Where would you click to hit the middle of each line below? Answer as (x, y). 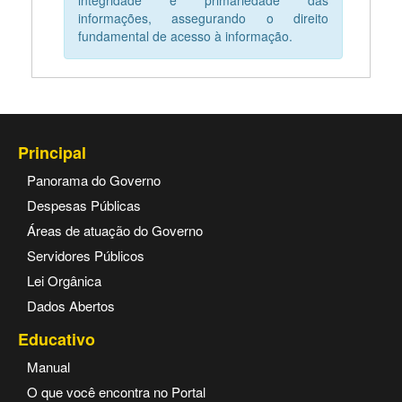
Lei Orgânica (64, 280)
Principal (52, 153)
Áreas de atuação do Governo (115, 230)
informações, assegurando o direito (203, 18)
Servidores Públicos (86, 255)
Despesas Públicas (84, 205)
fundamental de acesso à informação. (185, 36)
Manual (48, 367)
